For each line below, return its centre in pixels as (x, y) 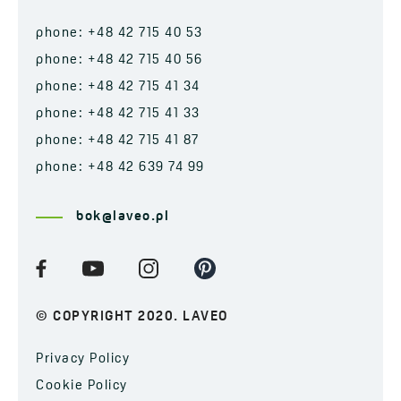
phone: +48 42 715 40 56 (119, 60)
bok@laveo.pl (123, 217)
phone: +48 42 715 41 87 (118, 141)
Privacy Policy (83, 359)
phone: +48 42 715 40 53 (119, 33)
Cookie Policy (82, 386)
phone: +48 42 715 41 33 (118, 114)
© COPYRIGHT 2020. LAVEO (132, 317)
